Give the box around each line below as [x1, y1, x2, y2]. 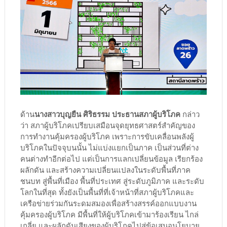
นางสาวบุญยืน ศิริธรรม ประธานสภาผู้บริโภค [34, 108, 180, 119]
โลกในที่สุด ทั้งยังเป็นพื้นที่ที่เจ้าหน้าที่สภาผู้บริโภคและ [20, 186, 194, 197]
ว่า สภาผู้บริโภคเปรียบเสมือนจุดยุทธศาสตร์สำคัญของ [20, 120, 195, 130]
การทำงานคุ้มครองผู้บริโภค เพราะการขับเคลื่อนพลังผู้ [20, 131, 194, 141]
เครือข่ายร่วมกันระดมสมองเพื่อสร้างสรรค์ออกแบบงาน [20, 198, 197, 208]
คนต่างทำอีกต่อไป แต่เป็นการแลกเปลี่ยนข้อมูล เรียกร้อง [20, 153, 203, 164]
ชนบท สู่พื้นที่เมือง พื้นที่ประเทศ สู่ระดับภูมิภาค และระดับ [20, 175, 204, 186]
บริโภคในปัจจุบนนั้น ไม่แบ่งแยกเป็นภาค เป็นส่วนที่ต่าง [20, 142, 199, 153]
